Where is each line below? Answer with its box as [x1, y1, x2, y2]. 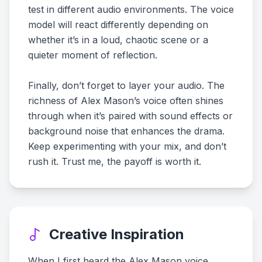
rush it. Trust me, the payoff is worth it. [28, 156, 201, 167]
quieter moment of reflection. [28, 49, 157, 61]
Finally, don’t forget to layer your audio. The [28, 80, 225, 91]
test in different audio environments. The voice [28, 4, 234, 15]
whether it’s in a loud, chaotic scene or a [28, 34, 208, 46]
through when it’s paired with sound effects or [28, 110, 233, 122]
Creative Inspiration [49, 226, 184, 243]
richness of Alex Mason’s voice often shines [28, 95, 223, 106]
